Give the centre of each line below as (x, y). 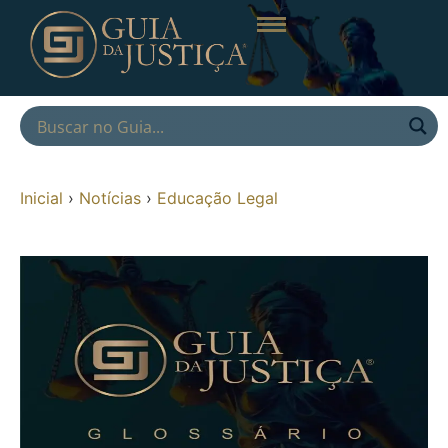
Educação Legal (217, 197)
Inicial (41, 197)
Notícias (110, 197)
